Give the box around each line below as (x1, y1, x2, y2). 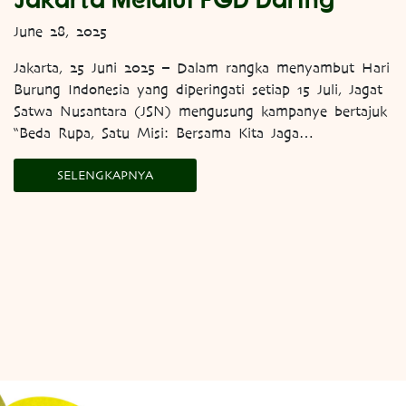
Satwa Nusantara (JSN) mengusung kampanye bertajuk (14, 102, 387, 120)
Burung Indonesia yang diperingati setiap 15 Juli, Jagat (14, 81, 382, 98)
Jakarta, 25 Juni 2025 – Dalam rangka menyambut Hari (14, 59, 390, 76)
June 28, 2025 (14, 23, 107, 40)
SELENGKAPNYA (57, 168, 153, 182)
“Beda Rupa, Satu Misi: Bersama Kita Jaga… (14, 124, 314, 141)
